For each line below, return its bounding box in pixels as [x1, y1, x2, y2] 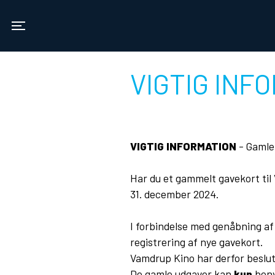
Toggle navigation [18, 29, 115, 44]
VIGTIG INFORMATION [130, 139, 236, 153]
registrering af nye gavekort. [130, 235, 263, 249]
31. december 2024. [130, 187, 219, 201]
